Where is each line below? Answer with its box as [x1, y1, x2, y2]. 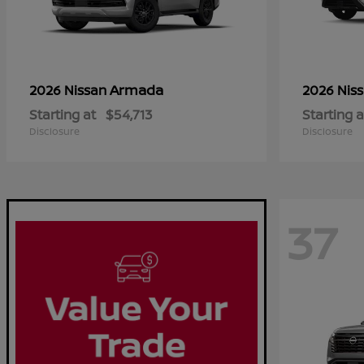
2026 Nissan [29, 81, 110, 99]
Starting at [29, 106, 96, 123]
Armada [110, 80, 163, 99]
